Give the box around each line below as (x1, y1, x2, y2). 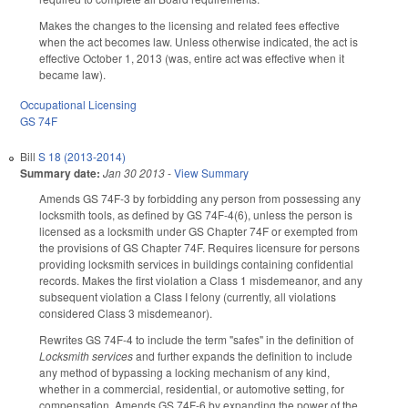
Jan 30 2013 (103, 165, 165, 181)
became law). (39, 66, 106, 83)
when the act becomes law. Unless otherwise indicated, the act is (39, 34, 358, 50)
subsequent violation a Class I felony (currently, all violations (39, 289, 336, 305)
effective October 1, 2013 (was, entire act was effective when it (39, 50, 344, 66)
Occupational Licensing (20, 97, 137, 113)
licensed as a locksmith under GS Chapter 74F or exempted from (39, 223, 358, 240)
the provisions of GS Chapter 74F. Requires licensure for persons (39, 240, 360, 256)
